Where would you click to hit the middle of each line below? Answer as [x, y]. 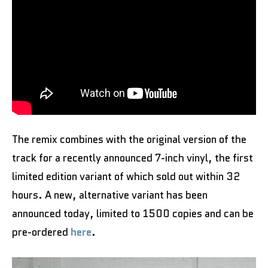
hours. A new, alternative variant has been [110, 195]
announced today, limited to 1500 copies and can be [133, 214]
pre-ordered [41, 232]
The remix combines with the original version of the [129, 140]
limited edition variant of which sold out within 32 [126, 177]
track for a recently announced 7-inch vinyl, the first [133, 158]
